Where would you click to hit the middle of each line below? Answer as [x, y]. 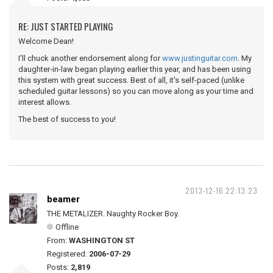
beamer [63, 199]
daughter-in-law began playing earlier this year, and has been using [135, 69]
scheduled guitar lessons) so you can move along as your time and [136, 91]
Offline [67, 227]
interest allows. [45, 102]
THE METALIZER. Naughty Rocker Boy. [113, 214]
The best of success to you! [67, 119]
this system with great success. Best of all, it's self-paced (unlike [131, 80]
